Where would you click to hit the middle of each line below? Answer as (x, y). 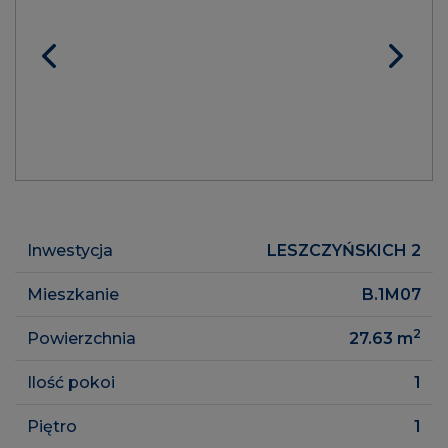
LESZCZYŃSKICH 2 (344, 250)
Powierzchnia (81, 338)
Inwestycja (70, 250)
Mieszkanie (73, 294)
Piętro (52, 426)
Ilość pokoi (71, 382)
